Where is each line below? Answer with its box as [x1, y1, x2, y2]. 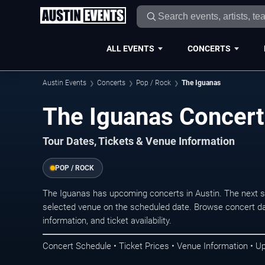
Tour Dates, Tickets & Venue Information [43, 135, 235, 147]
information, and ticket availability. [43, 215, 172, 226]
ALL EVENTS [106, 43, 154, 53]
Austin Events [43, 79, 86, 87]
